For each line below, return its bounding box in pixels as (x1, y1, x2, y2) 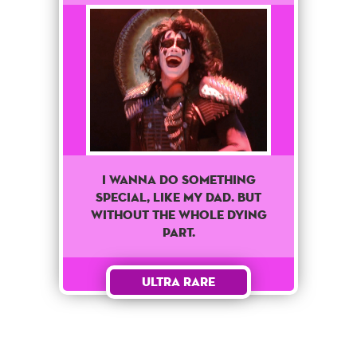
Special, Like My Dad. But (96, 189, 261, 206)
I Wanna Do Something (101, 171, 256, 189)
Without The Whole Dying (90, 206, 267, 224)
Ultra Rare (142, 273, 215, 291)
